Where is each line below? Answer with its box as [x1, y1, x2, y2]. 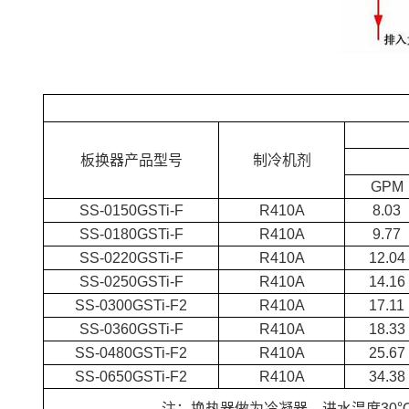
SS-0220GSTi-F [79, 249, 184, 266]
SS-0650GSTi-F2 [75, 368, 188, 384]
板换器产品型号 [79, 152, 183, 168]
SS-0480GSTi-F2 [75, 344, 188, 361]
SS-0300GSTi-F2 [75, 297, 188, 313]
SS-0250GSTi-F [79, 273, 184, 289]
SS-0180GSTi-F [79, 225, 184, 242]
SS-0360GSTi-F [79, 320, 184, 337]
